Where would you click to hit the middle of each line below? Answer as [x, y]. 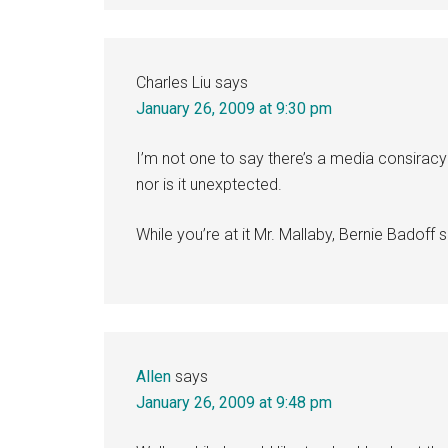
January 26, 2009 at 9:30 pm [234, 108]
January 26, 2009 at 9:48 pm [234, 402]
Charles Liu [173, 82]
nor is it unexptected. [209, 184]
